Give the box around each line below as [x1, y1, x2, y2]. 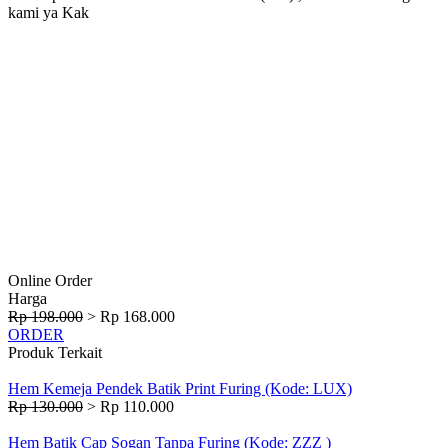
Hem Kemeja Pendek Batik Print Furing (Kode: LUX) [8, 380, 352, 398]
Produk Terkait [8, 344, 102, 362]
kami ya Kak [8, 4, 89, 22]
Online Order [8, 272, 92, 290]
